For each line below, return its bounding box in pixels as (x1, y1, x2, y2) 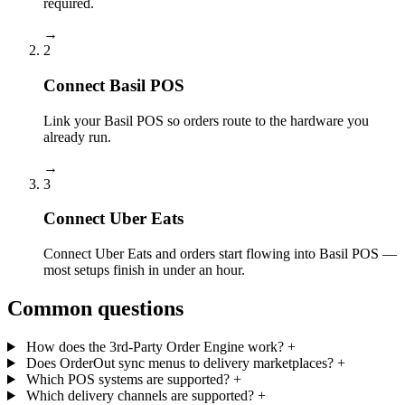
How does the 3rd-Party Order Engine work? (25, 339, 284, 354)
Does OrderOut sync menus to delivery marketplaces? (25, 355, 334, 371)
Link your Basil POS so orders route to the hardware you (43, 112, 369, 128)
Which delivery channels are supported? (25, 388, 254, 403)
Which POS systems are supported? (25, 372, 230, 387)
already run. (43, 128, 111, 145)
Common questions (7, 297, 184, 321)
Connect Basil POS (43, 76, 184, 96)
